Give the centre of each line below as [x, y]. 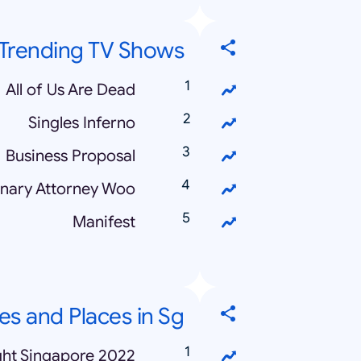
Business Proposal [71, 156]
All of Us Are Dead [71, 90]
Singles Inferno [82, 123]
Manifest [104, 222]
